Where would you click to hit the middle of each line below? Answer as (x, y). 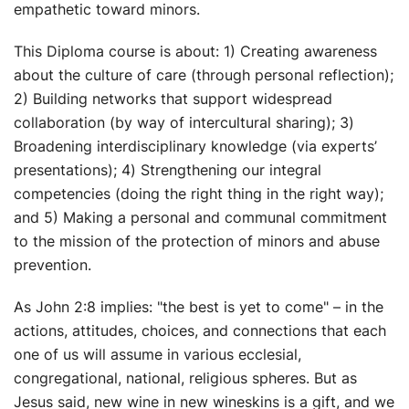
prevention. (52, 264)
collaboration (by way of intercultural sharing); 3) (184, 122)
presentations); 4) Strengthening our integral (168, 169)
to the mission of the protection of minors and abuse (197, 241)
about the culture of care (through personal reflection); (204, 74)
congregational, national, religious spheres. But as (185, 378)
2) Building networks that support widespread (173, 98)
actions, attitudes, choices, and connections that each (200, 330)
